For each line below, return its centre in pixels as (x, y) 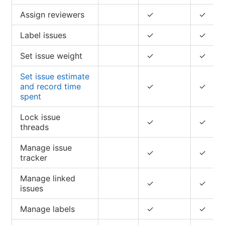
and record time (50, 86)
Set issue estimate (55, 76)
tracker (34, 157)
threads (34, 127)
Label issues (43, 35)
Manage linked (48, 178)
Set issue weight (51, 55)
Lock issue (40, 117)
